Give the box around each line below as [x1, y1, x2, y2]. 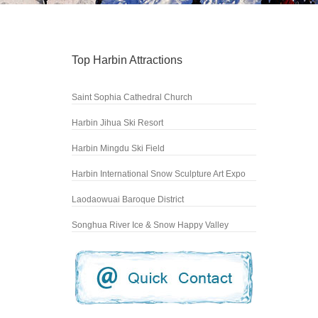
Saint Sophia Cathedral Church [72, 92, 192, 102]
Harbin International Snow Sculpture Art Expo [72, 169, 246, 179]
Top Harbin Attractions [72, 54, 182, 66]
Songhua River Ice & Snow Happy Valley [72, 220, 229, 230]
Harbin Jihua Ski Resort [72, 118, 163, 128]
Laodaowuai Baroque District [72, 194, 184, 204]
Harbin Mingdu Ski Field [72, 143, 165, 153]
